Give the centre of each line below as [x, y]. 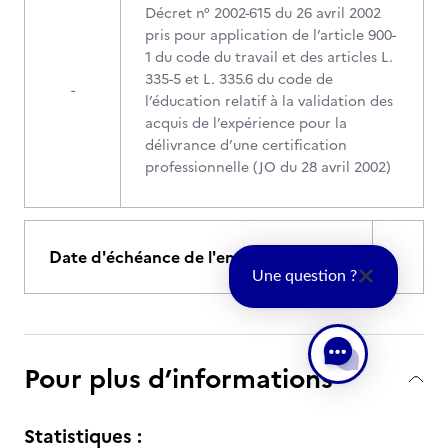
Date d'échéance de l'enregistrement [192, 257]
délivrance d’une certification [246, 145]
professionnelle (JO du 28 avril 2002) [268, 167]
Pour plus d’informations [178, 378]
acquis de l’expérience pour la [246, 123]
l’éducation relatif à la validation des [269, 101]
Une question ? [304, 276]
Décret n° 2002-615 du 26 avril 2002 [263, 13]
